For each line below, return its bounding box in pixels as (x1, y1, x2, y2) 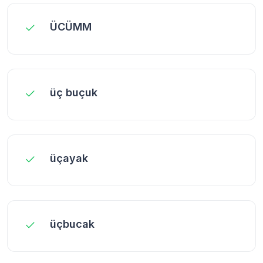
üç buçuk (50, 86, 97, 99)
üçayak (50, 151, 88, 164)
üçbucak (50, 217, 95, 230)
